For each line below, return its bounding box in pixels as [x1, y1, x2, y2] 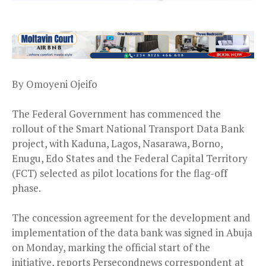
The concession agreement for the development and [12, 211, 251, 225]
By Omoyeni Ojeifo [12, 77, 97, 91]
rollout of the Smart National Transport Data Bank [12, 122, 244, 136]
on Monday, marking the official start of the [12, 240, 210, 255]
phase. [12, 181, 41, 195]
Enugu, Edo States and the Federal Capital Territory [12, 151, 248, 166]
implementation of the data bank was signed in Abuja [12, 226, 252, 240]
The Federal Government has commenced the [12, 107, 221, 121]
